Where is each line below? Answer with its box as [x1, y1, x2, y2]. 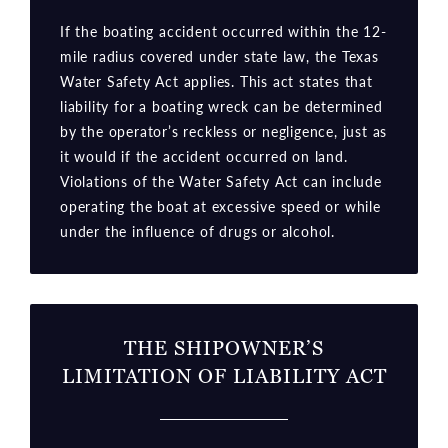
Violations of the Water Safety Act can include [60, 170, 382, 191]
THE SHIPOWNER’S [124, 334, 324, 361]
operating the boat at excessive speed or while [60, 195, 381, 216]
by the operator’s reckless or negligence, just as [60, 120, 388, 141]
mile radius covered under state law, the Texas [60, 45, 379, 66]
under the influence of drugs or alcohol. [60, 220, 336, 241]
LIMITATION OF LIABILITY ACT [61, 362, 387, 389]
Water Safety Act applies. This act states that [60, 70, 373, 91]
